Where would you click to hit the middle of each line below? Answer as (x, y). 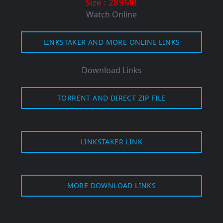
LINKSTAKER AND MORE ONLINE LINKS (111, 42)
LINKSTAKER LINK (111, 142)
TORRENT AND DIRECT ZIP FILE (111, 98)
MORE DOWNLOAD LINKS (111, 186)
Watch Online (111, 15)
